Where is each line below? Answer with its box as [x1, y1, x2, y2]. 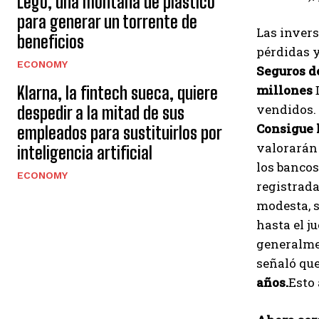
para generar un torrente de [17, 11, 197, 32]
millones [256, 82, 313, 98]
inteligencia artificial [17, 142, 152, 163]
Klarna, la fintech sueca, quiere [17, 83, 218, 103]
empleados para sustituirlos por [17, 122, 222, 143]
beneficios [17, 31, 84, 52]
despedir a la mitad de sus [17, 103, 184, 123]
